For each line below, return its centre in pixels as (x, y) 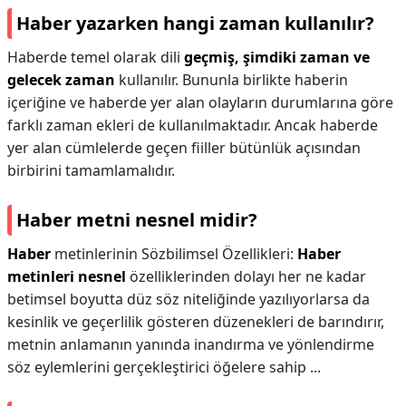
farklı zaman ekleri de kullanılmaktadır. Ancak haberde (193, 125)
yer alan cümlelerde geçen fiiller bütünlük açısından (184, 148)
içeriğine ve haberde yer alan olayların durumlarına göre (200, 102)
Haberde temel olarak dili (96, 57)
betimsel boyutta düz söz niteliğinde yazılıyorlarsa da (188, 299)
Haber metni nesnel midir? (137, 220)
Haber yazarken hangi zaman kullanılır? (195, 23)
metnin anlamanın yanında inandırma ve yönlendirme (191, 344)
